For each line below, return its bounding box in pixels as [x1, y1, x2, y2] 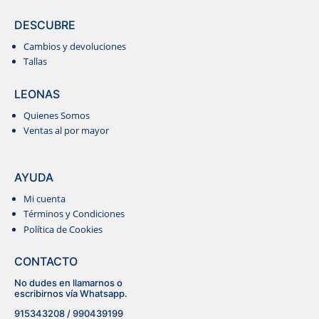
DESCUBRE [14, 17, 75, 32]
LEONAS [14, 86, 60, 101]
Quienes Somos [23, 108, 90, 122]
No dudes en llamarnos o [14, 277, 122, 289]
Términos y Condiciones [23, 207, 125, 221]
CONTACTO [14, 254, 78, 269]
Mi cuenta [23, 192, 66, 205]
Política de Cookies [23, 222, 103, 236]
